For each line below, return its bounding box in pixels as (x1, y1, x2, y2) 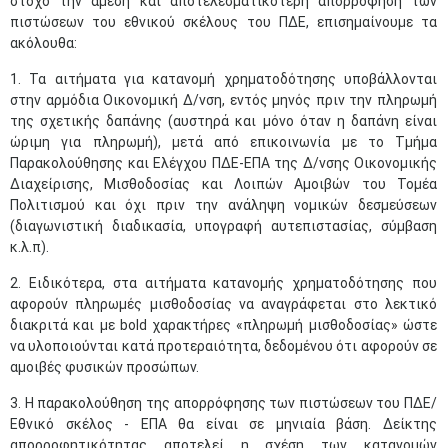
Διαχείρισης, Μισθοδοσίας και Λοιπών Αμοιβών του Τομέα (10, 176, 437, 192)
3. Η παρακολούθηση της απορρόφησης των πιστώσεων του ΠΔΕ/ (10, 395, 437, 411)
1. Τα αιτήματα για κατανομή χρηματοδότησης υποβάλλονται (10, 71, 437, 87)
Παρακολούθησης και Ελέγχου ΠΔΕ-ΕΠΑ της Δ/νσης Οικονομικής (10, 155, 437, 171)
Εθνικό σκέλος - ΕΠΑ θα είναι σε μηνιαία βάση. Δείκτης (10, 416, 437, 432)
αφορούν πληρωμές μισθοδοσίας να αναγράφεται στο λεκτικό (10, 296, 437, 312)
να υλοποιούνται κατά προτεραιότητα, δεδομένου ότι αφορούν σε (10, 338, 437, 354)
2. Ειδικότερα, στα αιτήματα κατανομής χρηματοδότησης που (10, 275, 437, 291)
